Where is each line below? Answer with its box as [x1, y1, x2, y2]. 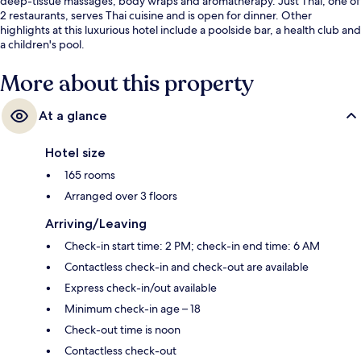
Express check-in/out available [64, 280, 217, 296]
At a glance [39, 108, 107, 124]
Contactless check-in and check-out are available [64, 259, 309, 275]
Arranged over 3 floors [64, 189, 177, 204]
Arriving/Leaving [45, 216, 147, 232]
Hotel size [45, 145, 106, 161]
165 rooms [64, 168, 115, 183]
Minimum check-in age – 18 [64, 301, 201, 317]
